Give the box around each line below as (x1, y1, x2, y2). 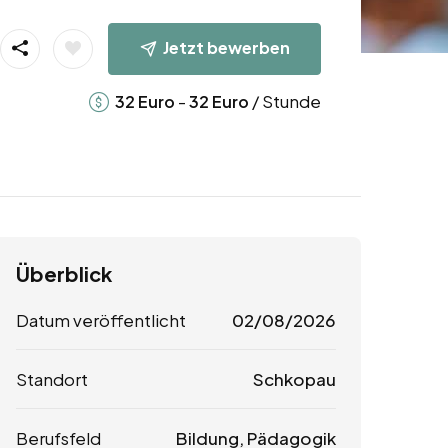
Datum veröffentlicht (16, 309, 186, 332)
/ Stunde (248, 89, 321, 112)
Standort (16, 368, 88, 391)
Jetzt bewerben (162, 36, 290, 58)
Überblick (16, 261, 112, 287)
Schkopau (252, 368, 336, 391)
